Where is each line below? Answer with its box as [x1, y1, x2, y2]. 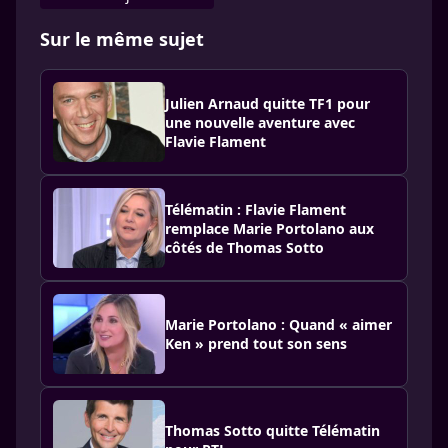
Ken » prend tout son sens [165, 334, 347, 353]
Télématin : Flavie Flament [165, 199, 346, 219]
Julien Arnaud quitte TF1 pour [165, 93, 370, 113]
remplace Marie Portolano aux [165, 218, 374, 238]
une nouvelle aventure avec [165, 112, 355, 132]
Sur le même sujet [40, 27, 204, 51]
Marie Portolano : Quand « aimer [165, 315, 392, 334]
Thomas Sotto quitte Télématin [165, 421, 380, 440]
